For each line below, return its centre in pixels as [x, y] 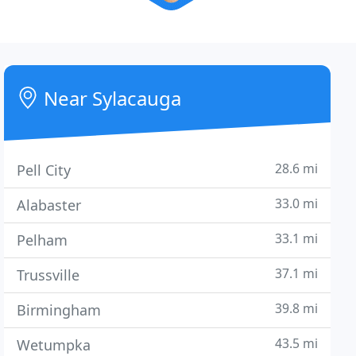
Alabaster [49, 205]
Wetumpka [54, 345]
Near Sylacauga [110, 98]
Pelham [43, 240]
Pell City [44, 170]
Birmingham [59, 310]
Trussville [48, 275]
